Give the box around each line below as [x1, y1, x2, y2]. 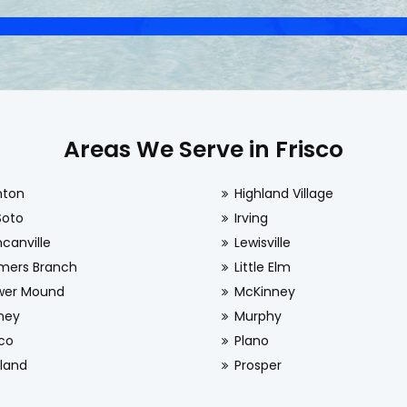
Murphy [233, 307, 282, 325]
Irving [233, 209, 268, 227]
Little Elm [233, 258, 291, 276]
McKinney [233, 283, 295, 301]
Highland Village [233, 184, 333, 203]
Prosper [233, 356, 282, 374]
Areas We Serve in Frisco [64, 134, 343, 165]
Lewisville [233, 233, 291, 252]
